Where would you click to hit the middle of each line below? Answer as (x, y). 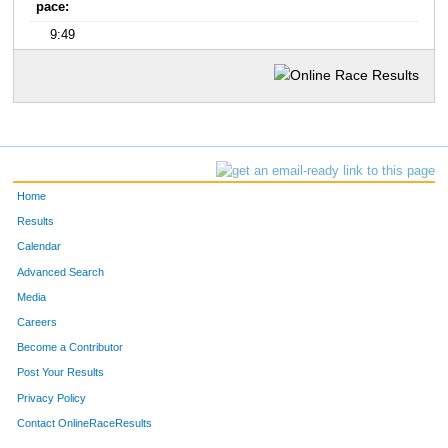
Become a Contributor (70, 347)
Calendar (39, 246)
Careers (37, 321)
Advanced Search (61, 271)
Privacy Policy (52, 397)
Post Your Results (61, 372)
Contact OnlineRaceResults (85, 422)
